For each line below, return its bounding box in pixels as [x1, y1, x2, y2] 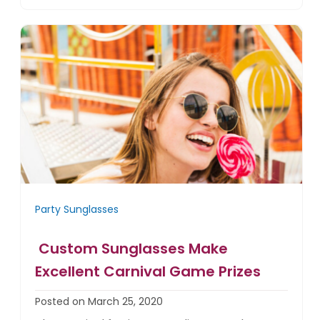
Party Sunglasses [35, 202, 119, 217]
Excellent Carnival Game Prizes [35, 261, 261, 282]
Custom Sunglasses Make [35, 239, 229, 259]
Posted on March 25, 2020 [35, 294, 164, 309]
